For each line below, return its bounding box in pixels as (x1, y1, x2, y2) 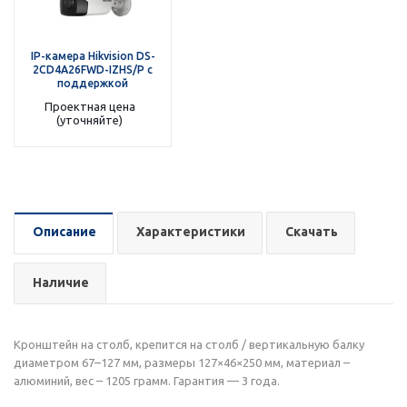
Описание (33, 224, 96, 239)
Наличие (33, 275, 89, 290)
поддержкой (57, 77, 128, 89)
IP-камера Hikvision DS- (30, 50, 155, 62)
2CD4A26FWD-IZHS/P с (33, 64, 153, 75)
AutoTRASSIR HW (48, 91, 137, 103)
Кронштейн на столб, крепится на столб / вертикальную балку (14, 338, 364, 351)
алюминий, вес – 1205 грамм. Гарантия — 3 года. (14, 374, 280, 387)
